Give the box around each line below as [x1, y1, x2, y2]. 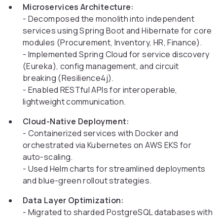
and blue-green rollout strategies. [23, 175, 152, 186]
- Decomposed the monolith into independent [23, 13, 195, 25]
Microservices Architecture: [23, 1, 134, 13]
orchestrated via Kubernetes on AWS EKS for [23, 140, 192, 151]
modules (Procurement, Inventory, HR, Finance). [23, 37, 202, 48]
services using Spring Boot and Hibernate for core [23, 25, 212, 37]
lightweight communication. [23, 96, 126, 108]
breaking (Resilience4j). [23, 73, 114, 84]
